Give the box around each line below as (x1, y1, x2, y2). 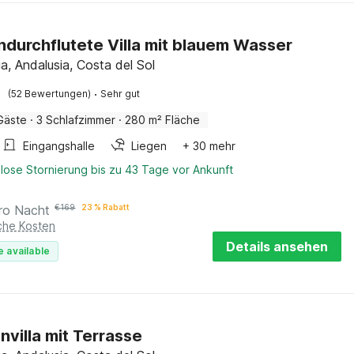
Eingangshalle (23, 139, 96, 153)
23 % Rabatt (81, 202, 130, 212)
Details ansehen (226, 239, 328, 254)
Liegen (131, 139, 168, 153)
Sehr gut (100, 88, 141, 100)
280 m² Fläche (125, 113, 201, 126)
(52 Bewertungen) (8, 88, 92, 100)
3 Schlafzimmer (36, 113, 116, 126)
